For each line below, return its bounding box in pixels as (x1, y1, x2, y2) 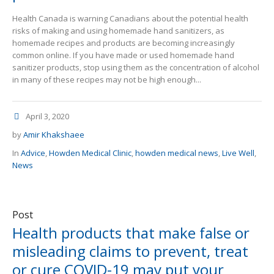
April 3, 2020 (26, 111, 69, 122)
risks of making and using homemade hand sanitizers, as (12, 25, 224, 37)
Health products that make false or (12, 223, 250, 243)
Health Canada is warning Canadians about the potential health (12, 13, 248, 24)
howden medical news (135, 147, 218, 159)
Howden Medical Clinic (49, 147, 131, 159)
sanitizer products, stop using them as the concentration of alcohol (12, 62, 259, 73)
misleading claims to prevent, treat (12, 241, 248, 262)
